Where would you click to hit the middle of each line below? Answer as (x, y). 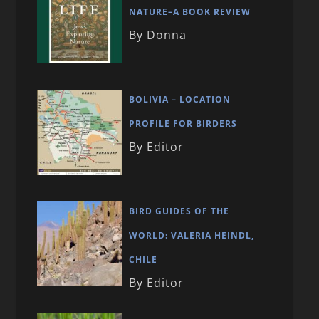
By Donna (158, 35)
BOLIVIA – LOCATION (180, 100)
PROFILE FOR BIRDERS (183, 124)
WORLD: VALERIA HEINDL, (192, 235)
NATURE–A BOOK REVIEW (190, 12)
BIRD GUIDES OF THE (179, 211)
